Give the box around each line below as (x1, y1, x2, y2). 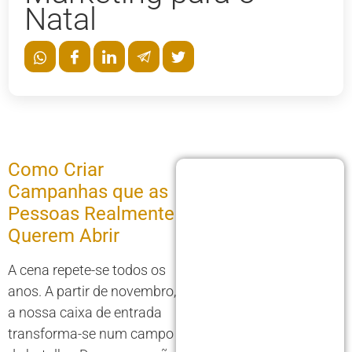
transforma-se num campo (8, 325, 174, 343)
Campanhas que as (8, 181, 168, 203)
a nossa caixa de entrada (8, 304, 162, 321)
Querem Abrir (8, 225, 119, 247)
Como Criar (8, 159, 104, 181)
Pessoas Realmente (8, 203, 174, 225)
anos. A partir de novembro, (8, 283, 176, 300)
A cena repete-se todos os (8, 262, 166, 279)
